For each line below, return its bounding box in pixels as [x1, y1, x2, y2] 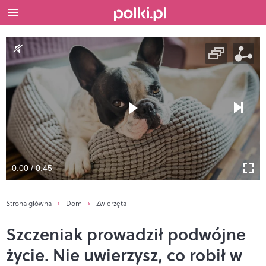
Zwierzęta [96, 198, 126, 208]
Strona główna [6, 198, 52, 208]
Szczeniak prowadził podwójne [6, 221, 246, 246]
